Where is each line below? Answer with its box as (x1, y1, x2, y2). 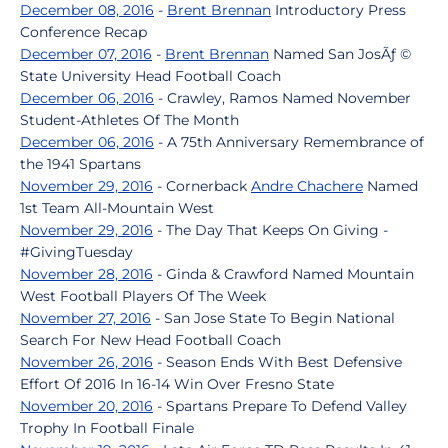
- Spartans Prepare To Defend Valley (153, 397, 407, 415)
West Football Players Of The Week (20, 287, 266, 305)
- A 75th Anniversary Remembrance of (154, 133, 424, 151)
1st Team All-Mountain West (20, 199, 214, 217)
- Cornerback (153, 177, 251, 195)
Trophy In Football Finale (20, 419, 194, 437)
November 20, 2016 (20, 397, 153, 415)
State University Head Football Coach (20, 67, 281, 85)
